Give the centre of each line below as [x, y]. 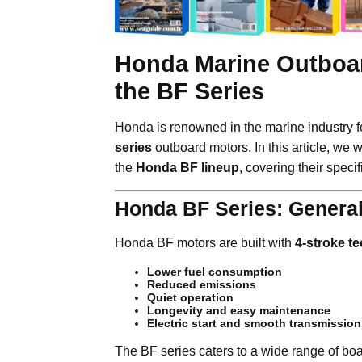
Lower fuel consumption [215, 271]
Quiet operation [190, 297]
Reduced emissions [202, 284]
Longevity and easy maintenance [239, 310]
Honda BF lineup [187, 168]
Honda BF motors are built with [205, 243]
